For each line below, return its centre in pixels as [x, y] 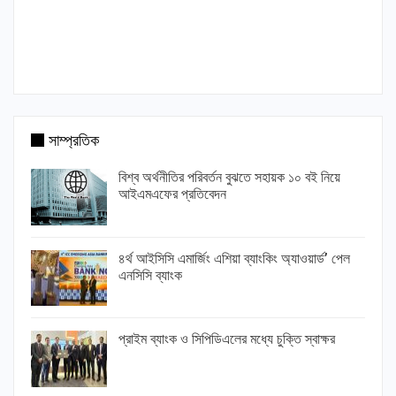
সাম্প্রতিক [74, 140]
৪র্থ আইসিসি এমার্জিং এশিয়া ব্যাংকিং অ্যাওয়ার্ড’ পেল [234, 258]
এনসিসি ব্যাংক [150, 275]
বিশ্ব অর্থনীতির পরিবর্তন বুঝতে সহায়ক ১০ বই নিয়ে [229, 177]
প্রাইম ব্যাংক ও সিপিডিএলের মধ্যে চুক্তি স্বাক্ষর [227, 339]
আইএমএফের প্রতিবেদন [172, 194]
